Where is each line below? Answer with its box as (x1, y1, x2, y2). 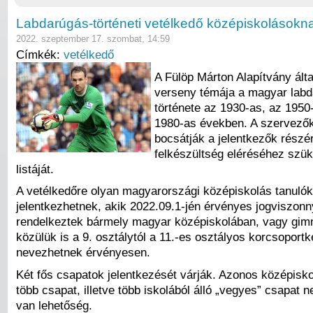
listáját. (16, 161, 54, 176)
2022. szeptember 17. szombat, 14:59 (16, 34, 170, 45)
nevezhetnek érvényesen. (16, 245, 150, 260)
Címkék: (16, 48, 64, 62)
